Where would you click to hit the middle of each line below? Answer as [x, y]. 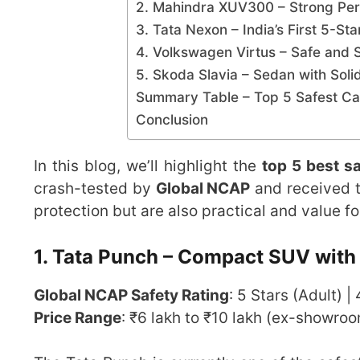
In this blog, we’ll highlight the [148, 166]
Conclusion [172, 120]
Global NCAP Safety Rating [131, 295]
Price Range [78, 317]
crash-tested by [95, 189]
